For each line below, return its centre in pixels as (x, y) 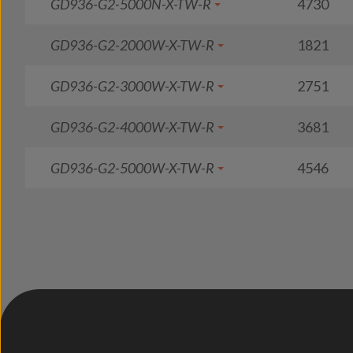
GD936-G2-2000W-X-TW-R (132, 45)
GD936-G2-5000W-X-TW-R (132, 168)
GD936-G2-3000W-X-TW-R (132, 86)
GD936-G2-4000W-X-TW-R (132, 127)
